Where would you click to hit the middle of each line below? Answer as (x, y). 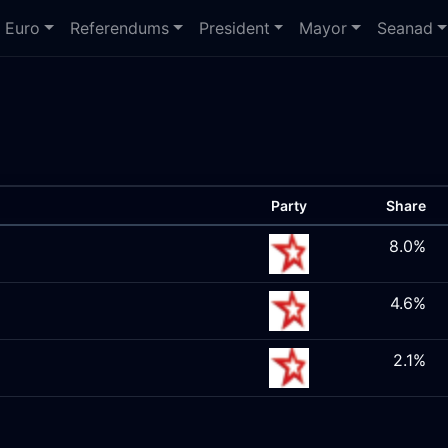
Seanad (405, 28)
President (234, 28)
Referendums (120, 28)
